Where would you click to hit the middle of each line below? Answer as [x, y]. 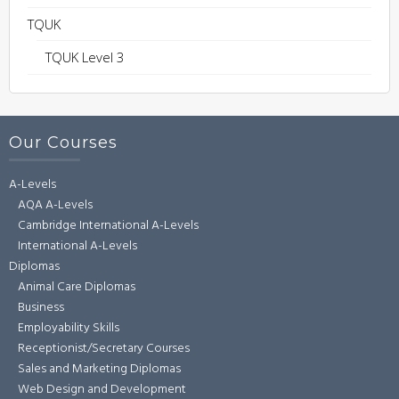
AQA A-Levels [55, 206]
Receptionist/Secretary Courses [104, 349]
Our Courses [63, 143]
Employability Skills [69, 329]
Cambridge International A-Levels [108, 226]
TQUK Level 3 [85, 57]
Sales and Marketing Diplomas [99, 370]
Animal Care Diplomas [77, 288]
